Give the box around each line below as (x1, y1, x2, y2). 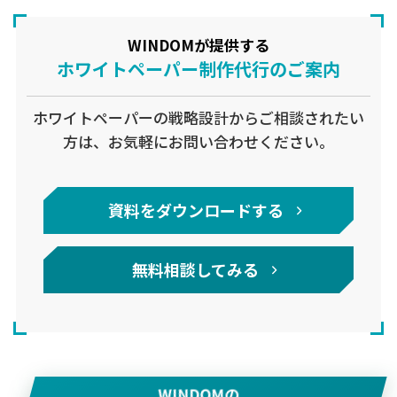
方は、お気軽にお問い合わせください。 (63, 130, 334, 152)
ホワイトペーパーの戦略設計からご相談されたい (33, 106, 364, 128)
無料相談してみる (132, 258, 259, 281)
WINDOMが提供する (128, 34, 269, 56)
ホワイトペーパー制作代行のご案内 (57, 56, 340, 82)
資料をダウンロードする (107, 198, 284, 222)
